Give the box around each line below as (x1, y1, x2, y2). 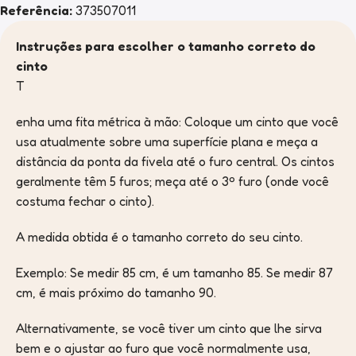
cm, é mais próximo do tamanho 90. (16, 284, 216, 300)
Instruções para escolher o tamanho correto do (16, 37, 315, 54)
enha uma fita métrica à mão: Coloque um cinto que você (16, 113, 339, 130)
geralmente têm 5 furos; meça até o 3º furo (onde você (16, 172, 329, 189)
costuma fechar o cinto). (16, 192, 154, 209)
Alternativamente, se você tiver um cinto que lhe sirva (16, 319, 322, 336)
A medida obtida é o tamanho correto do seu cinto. (16, 228, 303, 245)
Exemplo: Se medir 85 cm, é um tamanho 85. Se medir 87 (16, 264, 333, 281)
